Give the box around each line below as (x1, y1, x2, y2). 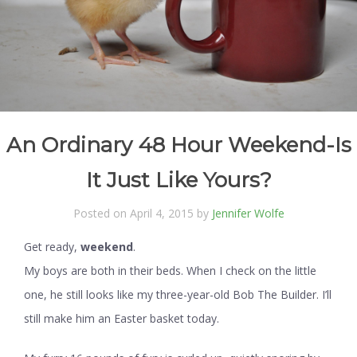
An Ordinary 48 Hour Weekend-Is (6, 132, 351, 159)
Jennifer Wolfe (211, 206, 284, 222)
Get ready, (24, 239, 80, 255)
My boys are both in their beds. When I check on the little (24, 263, 316, 279)
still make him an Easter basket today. (24, 311, 219, 327)
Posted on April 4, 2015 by (73, 206, 212, 222)
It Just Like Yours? (85, 167, 272, 194)
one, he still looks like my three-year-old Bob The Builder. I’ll (24, 287, 331, 303)
